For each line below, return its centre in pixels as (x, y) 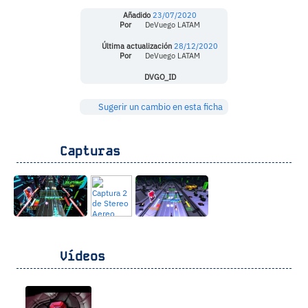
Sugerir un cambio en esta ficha (159, 107)
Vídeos (75, 256)
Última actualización (136, 46)
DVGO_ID (159, 77)
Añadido (136, 15)
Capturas (82, 151)
